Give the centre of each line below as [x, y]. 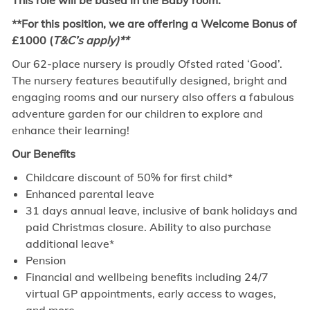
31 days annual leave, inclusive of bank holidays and [161, 211]
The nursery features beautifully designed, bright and [149, 81]
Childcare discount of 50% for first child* [129, 177]
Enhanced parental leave [90, 194]
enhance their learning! [73, 130]
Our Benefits [43, 154]
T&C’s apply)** [90, 40]
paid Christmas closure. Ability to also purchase [148, 227]
